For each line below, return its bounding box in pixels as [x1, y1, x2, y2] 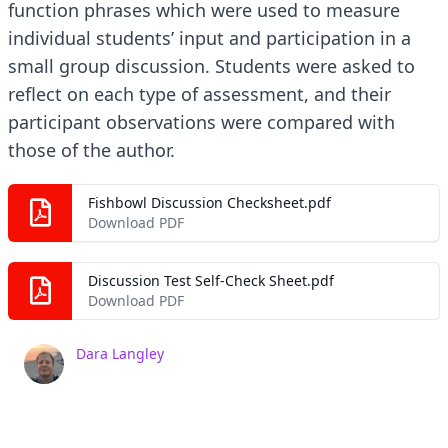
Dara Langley [76, 344, 164, 363]
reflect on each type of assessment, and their [8, 82, 391, 106]
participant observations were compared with [8, 110, 395, 134]
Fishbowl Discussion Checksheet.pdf [88, 193, 331, 212]
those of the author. [8, 138, 175, 162]
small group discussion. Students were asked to [8, 54, 415, 78]
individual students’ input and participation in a [8, 26, 411, 50]
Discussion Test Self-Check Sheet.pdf [88, 271, 334, 290]
